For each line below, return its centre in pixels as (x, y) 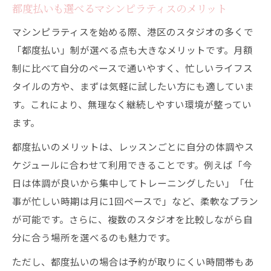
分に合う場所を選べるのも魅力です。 (94, 237)
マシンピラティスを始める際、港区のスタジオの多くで (133, 31)
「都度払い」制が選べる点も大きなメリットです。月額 (132, 50)
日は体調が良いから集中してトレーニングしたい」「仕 (133, 183)
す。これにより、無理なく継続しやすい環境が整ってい (132, 104)
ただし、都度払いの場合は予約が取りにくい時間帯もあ (133, 261)
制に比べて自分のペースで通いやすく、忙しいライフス (132, 68)
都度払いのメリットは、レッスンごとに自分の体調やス (133, 146)
